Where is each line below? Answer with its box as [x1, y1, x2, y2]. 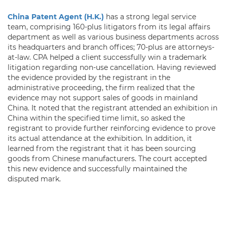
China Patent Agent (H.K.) [8, 12, 104, 22]
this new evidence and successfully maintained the [8, 164, 187, 174]
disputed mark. [8, 174, 61, 184]
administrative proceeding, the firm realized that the [8, 83, 195, 93]
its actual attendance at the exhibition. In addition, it [8, 134, 192, 143]
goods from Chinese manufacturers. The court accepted [8, 154, 207, 164]
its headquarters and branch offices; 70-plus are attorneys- [8, 43, 214, 52]
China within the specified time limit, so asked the [8, 113, 185, 123]
